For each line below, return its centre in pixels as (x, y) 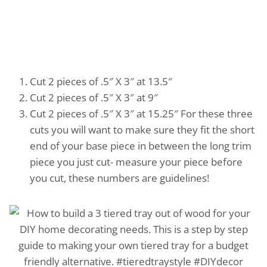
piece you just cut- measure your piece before (136, 162)
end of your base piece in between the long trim (141, 145)
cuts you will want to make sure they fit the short (142, 129)
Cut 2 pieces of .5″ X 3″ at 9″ (94, 97)
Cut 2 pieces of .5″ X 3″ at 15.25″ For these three (141, 113)
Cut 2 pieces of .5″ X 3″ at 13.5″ (101, 81)
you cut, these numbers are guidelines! (121, 178)
